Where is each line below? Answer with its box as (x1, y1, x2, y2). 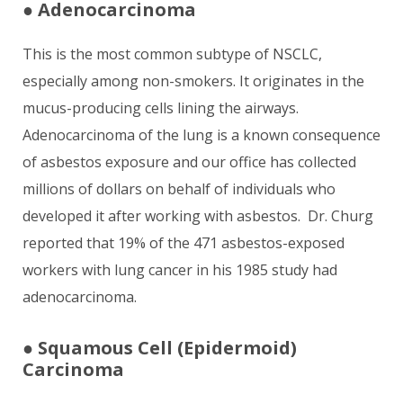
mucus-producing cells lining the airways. (22, 98, 302, 118)
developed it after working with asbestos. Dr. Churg (22, 206, 373, 226)
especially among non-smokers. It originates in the (22, 71, 364, 91)
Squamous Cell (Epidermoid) (38, 336, 297, 360)
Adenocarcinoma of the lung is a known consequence (22, 125, 381, 145)
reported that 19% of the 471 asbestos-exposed (22, 233, 345, 253)
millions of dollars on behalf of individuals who (22, 179, 336, 199)
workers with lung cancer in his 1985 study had (22, 260, 337, 280)
